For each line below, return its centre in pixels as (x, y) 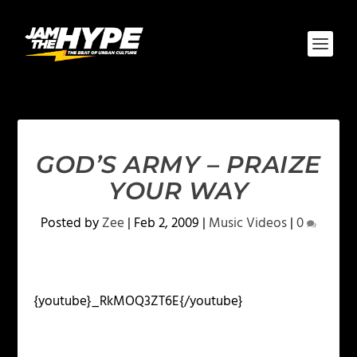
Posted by (71, 224)
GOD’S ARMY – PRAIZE (178, 165)
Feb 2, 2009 (167, 224)
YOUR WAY (178, 191)
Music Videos (248, 224)
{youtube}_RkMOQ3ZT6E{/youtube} (139, 302)
